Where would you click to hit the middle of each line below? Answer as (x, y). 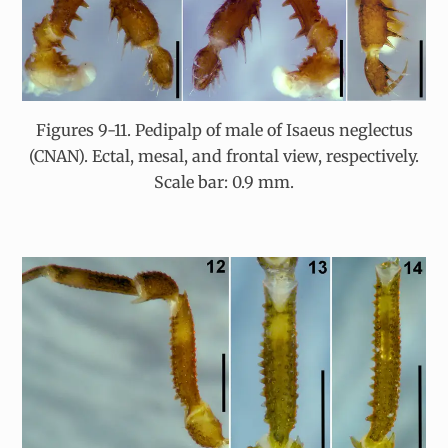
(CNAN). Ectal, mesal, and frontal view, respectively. (224, 155)
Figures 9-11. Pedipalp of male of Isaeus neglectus (224, 129)
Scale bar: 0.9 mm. (224, 181)
